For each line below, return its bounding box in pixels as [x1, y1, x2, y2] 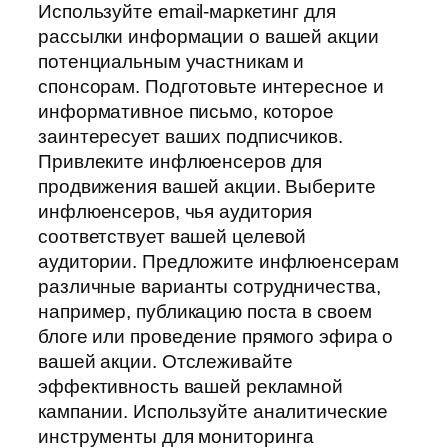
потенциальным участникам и [38, 51, 305, 73]
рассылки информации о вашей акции [38, 26, 379, 48]
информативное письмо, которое [38, 101, 335, 123]
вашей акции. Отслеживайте [38, 351, 293, 373]
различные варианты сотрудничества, [38, 276, 381, 298]
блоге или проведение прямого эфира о [38, 326, 394, 348]
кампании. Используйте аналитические [38, 401, 388, 423]
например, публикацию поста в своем [38, 301, 372, 323]
